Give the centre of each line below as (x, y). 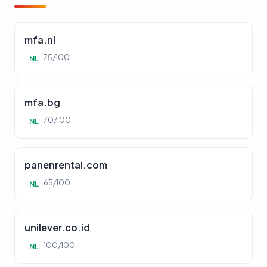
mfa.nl (40, 40)
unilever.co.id (57, 228)
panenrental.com (66, 165)
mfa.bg (42, 103)
